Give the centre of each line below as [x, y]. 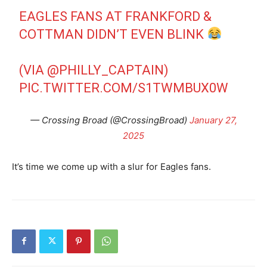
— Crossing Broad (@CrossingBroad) [110, 120]
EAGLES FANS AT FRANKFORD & [116, 16]
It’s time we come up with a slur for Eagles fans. [111, 166]
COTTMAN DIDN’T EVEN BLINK [113, 34]
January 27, [213, 120]
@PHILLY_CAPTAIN [106, 70]
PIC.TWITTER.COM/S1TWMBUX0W [124, 88]
